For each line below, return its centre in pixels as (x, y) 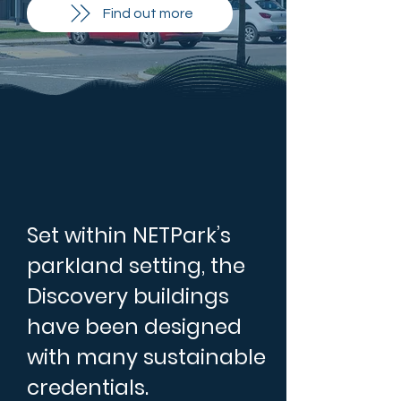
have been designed (134, 327)
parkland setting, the (136, 266)
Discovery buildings (128, 296)
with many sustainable (146, 357)
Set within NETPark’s (129, 235)
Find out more (148, 13)
